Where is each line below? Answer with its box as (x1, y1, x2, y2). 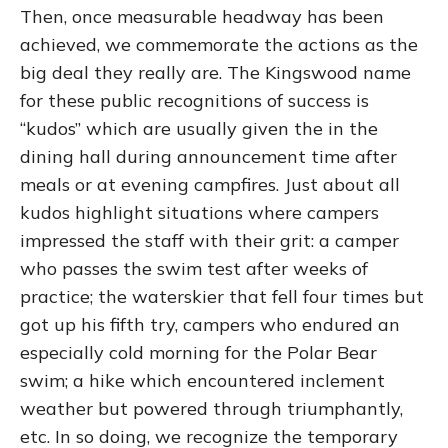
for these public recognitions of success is (20, 88, 369, 112)
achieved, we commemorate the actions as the (20, 32, 418, 56)
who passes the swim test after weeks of (20, 256, 368, 280)
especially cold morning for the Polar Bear (20, 340, 377, 364)
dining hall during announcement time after (20, 144, 397, 168)
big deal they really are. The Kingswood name (20, 60, 411, 84)
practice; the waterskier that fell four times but (20, 284, 424, 308)
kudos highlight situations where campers (20, 200, 379, 224)
